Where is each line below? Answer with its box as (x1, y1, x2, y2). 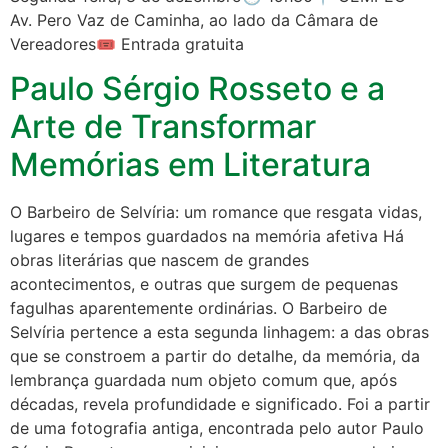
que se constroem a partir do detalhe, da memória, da (10, 346, 420, 367)
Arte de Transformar (10, 107, 316, 147)
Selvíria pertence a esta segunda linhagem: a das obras (10, 322, 429, 343)
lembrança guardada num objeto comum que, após (10, 370, 397, 391)
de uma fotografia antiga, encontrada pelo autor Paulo (10, 418, 424, 439)
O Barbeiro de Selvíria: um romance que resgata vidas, (10, 202, 422, 223)
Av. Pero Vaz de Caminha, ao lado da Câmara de (10, 9, 378, 30)
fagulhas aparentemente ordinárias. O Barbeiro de (10, 298, 387, 319)
